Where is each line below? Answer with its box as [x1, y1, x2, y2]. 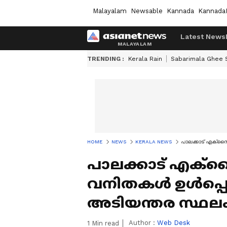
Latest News [180, 32, 225, 41]
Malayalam [93, 7, 127, 15]
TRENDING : [87, 55, 124, 62]
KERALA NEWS [135, 139, 172, 144]
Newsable [131, 7, 163, 15]
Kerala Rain [128, 55, 162, 62]
